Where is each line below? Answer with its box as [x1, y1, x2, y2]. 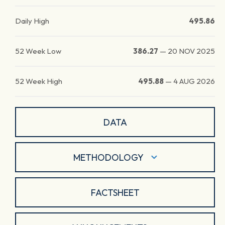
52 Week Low [15, 46, 61, 56]
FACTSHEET [90, 186, 140, 198]
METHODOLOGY [73, 151, 144, 163]
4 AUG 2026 [173, 76, 215, 86]
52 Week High [15, 76, 62, 86]
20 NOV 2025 [168, 46, 215, 56]
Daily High [15, 16, 49, 26]
